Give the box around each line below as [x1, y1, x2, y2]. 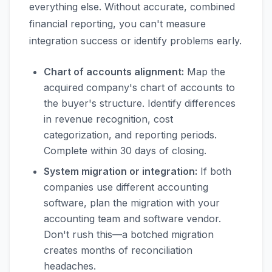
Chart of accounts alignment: [44, 66, 184, 78]
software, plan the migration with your [44, 197, 220, 209]
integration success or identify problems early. [29, 35, 242, 47]
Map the [184, 66, 225, 78]
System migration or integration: [44, 165, 197, 177]
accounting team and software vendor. [44, 212, 221, 225]
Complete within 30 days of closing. [44, 144, 206, 157]
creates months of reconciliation [44, 244, 192, 256]
